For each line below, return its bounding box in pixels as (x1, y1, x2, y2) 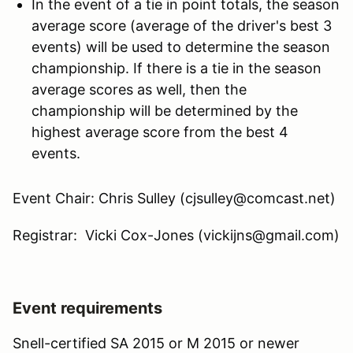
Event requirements (13, 298, 162, 318)
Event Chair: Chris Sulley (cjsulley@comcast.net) (13, 189, 336, 206)
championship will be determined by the (32, 102, 298, 119)
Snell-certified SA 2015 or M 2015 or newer (13, 334, 299, 351)
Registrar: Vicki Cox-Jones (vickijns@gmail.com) (13, 226, 340, 243)
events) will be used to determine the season (32, 38, 330, 55)
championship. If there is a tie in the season (32, 59, 321, 76)
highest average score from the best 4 (32, 123, 288, 140)
